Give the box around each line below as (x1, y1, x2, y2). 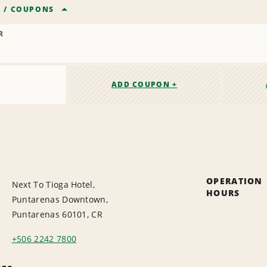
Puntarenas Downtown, (11, 194, 108, 206)
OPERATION (206, 175, 263, 187)
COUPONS (10, 4, 54, 15)
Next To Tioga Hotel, (11, 179, 95, 191)
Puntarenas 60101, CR (11, 209, 103, 221)
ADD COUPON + (111, 79, 178, 90)
